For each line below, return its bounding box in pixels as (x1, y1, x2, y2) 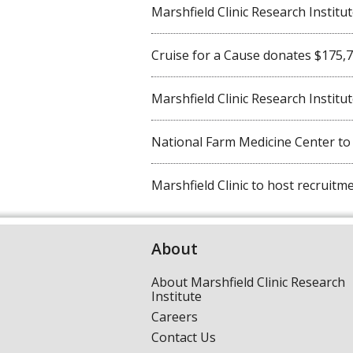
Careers (151, 307, 198, 325)
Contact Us (151, 328, 216, 346)
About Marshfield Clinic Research (151, 273, 345, 291)
